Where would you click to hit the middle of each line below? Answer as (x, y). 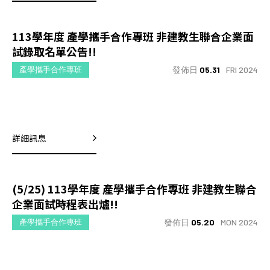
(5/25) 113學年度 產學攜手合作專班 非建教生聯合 (134, 189)
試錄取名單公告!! (54, 52)
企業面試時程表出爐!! (65, 204)
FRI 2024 (242, 69)
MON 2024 (239, 222)
